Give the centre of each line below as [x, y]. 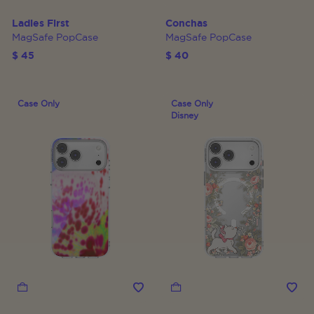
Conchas [186, 23]
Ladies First [41, 23]
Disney [185, 115]
